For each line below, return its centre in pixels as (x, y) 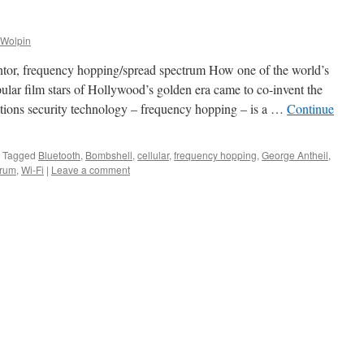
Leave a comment (91, 169)
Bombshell (109, 155)
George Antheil (295, 155)
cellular (153, 155)
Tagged (19, 155)
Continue (310, 108)
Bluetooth (59, 155)
